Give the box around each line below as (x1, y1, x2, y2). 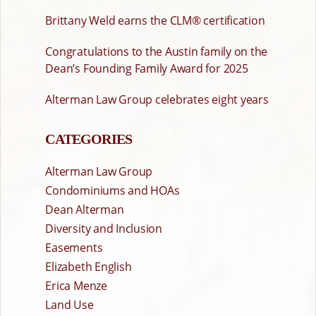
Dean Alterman (45, 202, 124, 218)
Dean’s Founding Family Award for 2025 (45, 61, 248, 77)
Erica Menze (45, 278, 107, 294)
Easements (45, 240, 103, 256)
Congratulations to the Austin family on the (45, 44, 268, 60)
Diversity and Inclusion (45, 221, 162, 237)
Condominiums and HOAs (45, 183, 180, 199)
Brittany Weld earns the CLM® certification (45, 13, 265, 29)
